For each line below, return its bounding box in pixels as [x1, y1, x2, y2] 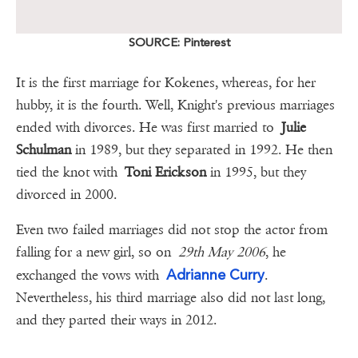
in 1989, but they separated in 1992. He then [71, 141, 332, 159]
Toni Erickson [125, 164, 206, 181]
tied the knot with [16, 164, 125, 181]
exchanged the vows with [16, 267, 166, 284]
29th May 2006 [178, 244, 265, 261]
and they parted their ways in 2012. [16, 312, 224, 329]
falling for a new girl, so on [16, 244, 178, 261]
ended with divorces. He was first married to [16, 119, 281, 137]
